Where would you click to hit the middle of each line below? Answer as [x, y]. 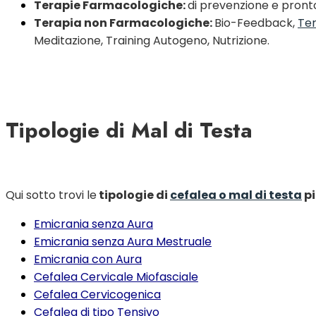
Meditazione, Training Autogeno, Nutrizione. [152, 40]
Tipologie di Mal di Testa [129, 130]
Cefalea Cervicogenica [97, 295]
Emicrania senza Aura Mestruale [123, 242]
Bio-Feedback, [256, 23]
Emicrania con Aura [88, 260]
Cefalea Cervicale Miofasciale [116, 277]
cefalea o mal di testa [236, 195]
